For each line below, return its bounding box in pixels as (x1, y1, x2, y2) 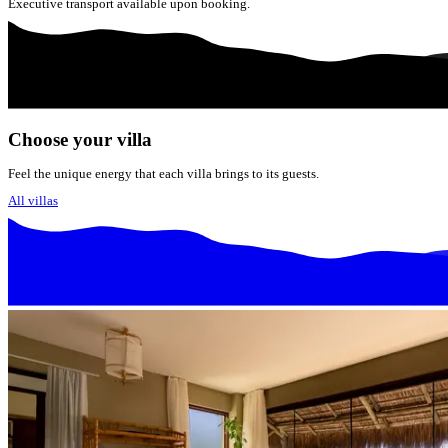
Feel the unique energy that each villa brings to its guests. (8, 166, 319, 181)
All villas (8, 194, 58, 209)
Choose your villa (8, 128, 152, 150)
